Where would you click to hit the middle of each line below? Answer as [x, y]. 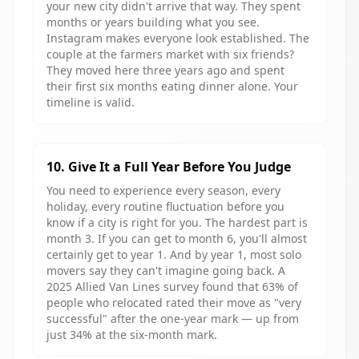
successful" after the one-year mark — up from [173, 319]
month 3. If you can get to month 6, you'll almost [177, 238]
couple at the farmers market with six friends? [170, 54]
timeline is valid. [91, 102]
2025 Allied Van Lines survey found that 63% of [172, 286]
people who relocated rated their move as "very [174, 303]
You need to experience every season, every [163, 190]
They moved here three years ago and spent [165, 70]
